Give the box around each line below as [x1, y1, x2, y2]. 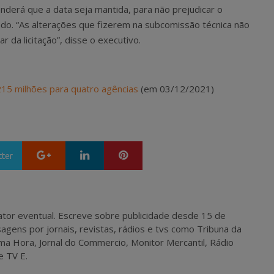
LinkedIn [94, 147, 126, 158]
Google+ [56, 147, 88, 158]
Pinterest [133, 147, 168, 158]
